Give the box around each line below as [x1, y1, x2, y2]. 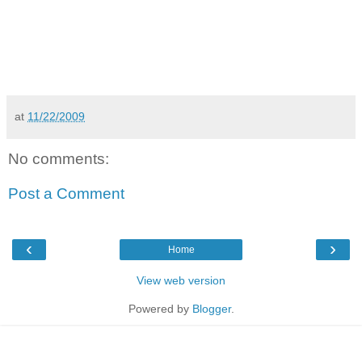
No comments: [8, 149, 109, 167]
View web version [137, 273, 225, 287]
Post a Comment [8, 185, 124, 203]
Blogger [192, 301, 231, 315]
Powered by [128, 301, 192, 315]
